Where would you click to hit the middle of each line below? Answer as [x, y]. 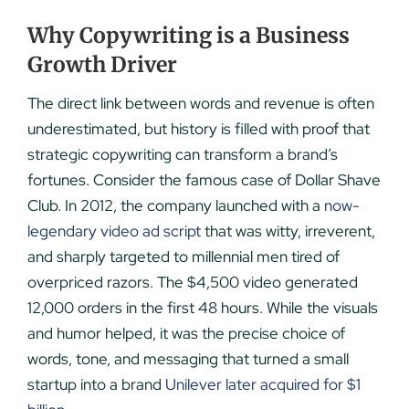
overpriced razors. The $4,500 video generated [192, 282]
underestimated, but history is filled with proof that [198, 128]
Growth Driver [102, 65]
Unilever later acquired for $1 [262, 384]
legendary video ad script [114, 231]
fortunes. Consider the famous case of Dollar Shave [204, 179]
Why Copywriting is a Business [188, 36]
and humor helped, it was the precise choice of [186, 333]
